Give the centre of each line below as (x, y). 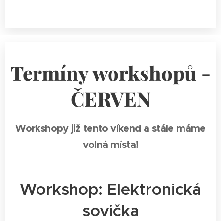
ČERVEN (110, 98)
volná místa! (110, 145)
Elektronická (154, 189)
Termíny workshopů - (110, 73)
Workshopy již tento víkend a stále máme (110, 128)
